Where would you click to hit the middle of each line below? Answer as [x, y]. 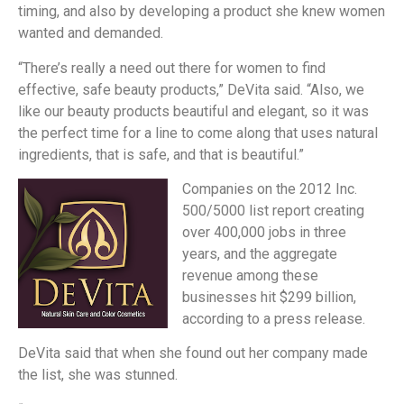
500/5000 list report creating [273, 211]
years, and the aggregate [260, 254]
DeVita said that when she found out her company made [193, 353]
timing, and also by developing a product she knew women [202, 12]
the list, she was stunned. [98, 375]
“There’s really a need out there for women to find [172, 68]
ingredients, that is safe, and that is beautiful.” [161, 154]
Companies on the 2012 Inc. [270, 189]
